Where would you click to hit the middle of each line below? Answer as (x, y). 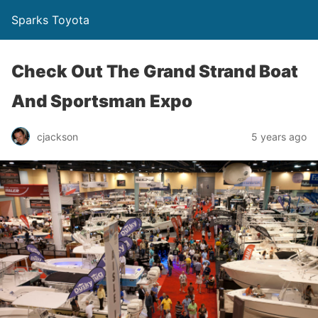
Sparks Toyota (50, 20)
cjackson (57, 136)
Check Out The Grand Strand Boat (155, 71)
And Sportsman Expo (102, 101)
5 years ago (279, 136)
